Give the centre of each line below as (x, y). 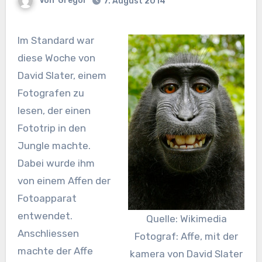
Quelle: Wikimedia (186, 219)
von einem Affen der (64, 181)
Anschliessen (48, 234)
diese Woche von (56, 58)
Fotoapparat (47, 199)
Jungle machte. (54, 146)
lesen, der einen (54, 111)
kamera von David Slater (187, 254)
